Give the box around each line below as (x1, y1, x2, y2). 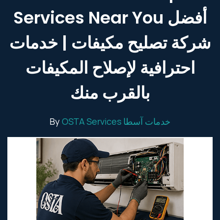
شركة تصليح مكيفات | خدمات (9, 31, 211, 55)
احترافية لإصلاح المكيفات (25, 56, 195, 80)
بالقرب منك (70, 81, 150, 105)
